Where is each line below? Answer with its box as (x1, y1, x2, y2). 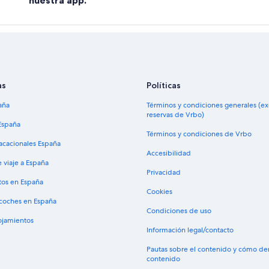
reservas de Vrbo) (147, 110, 204, 120)
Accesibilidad (147, 148, 191, 159)
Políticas (147, 80, 181, 91)
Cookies (147, 187, 172, 197)
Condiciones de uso (147, 206, 211, 216)
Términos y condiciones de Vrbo (147, 129, 252, 139)
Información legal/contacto (147, 225, 234, 235)
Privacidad (147, 168, 181, 178)
